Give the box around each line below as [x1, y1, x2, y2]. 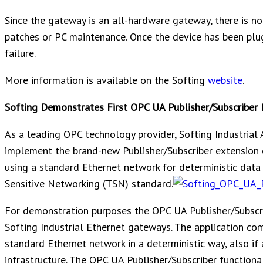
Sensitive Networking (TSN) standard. [5, 176, 173, 190]
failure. [5, 46, 36, 60]
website [208, 73, 242, 87]
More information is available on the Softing [5, 73, 208, 87]
